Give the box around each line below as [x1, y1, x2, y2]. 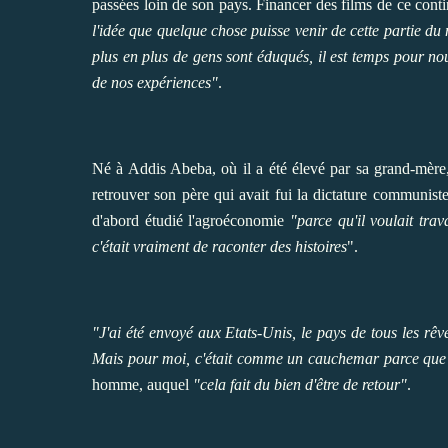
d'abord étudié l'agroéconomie [92, 211, 291, 229]
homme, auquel [92, 375, 193, 393]
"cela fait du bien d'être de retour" [193, 375, 407, 393]
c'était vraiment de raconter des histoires [92, 237, 347, 255]
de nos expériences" [92, 73, 218, 91]
